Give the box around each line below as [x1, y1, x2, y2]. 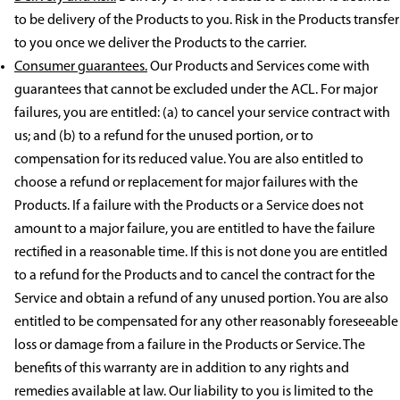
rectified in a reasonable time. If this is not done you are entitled [14, 246, 387, 261]
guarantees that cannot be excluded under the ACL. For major [14, 83, 378, 98]
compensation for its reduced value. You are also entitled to [14, 153, 363, 168]
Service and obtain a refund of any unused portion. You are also [14, 292, 388, 307]
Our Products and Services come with [147, 60, 370, 75]
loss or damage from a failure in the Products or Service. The [14, 338, 365, 354]
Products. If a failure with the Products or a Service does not [14, 199, 363, 214]
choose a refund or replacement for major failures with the [14, 176, 358, 191]
